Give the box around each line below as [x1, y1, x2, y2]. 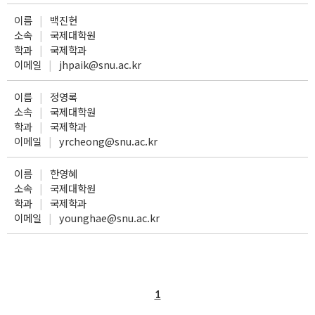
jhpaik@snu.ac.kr [59, 57, 141, 72]
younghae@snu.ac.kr [59, 210, 160, 225]
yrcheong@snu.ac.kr [59, 134, 157, 148]
